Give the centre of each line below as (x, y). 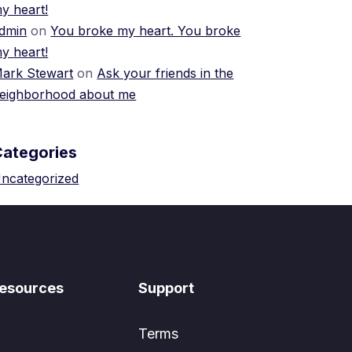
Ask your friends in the (165, 73)
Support (166, 288)
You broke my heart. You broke (146, 31)
